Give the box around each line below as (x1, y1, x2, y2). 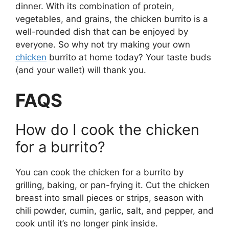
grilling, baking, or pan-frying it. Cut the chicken (15, 180, 210, 191)
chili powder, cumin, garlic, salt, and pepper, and (15, 205, 214, 216)
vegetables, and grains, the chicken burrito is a (15, 13, 208, 24)
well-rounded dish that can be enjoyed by (15, 26, 188, 37)
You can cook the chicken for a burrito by (15, 167, 184, 178)
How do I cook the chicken (15, 121, 199, 139)
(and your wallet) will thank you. (15, 64, 146, 75)
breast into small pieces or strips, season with (15, 193, 203, 203)
